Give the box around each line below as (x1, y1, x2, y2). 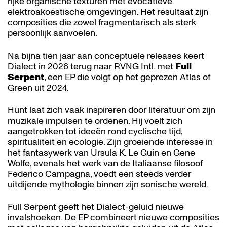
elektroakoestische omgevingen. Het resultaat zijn (8, 6, 208, 19)
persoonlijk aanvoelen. (8, 27, 97, 40)
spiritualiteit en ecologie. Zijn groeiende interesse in (8, 136, 213, 148)
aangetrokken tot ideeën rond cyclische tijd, (8, 125, 182, 138)
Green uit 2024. (8, 81, 69, 94)
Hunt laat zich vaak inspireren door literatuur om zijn (8, 104, 215, 117)
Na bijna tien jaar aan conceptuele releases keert (8, 49, 204, 62)
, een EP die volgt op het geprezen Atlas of (44, 70, 210, 84)
